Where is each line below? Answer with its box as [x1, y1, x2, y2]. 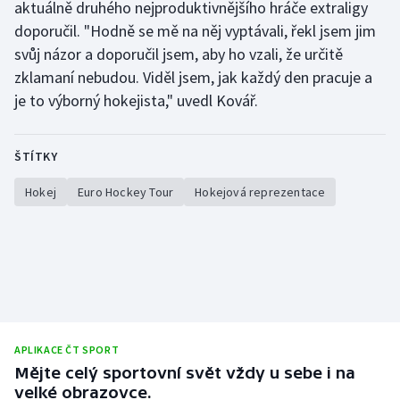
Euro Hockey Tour [78, 184, 174, 201]
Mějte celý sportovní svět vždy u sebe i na [14, 363, 355, 383]
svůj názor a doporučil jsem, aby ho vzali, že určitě [14, 44, 343, 65]
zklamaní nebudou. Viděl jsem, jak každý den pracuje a [14, 67, 372, 88]
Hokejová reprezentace [195, 184, 326, 201]
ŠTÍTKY [14, 148, 57, 165]
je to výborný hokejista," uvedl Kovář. [14, 90, 258, 112]
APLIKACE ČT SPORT [14, 343, 120, 357]
